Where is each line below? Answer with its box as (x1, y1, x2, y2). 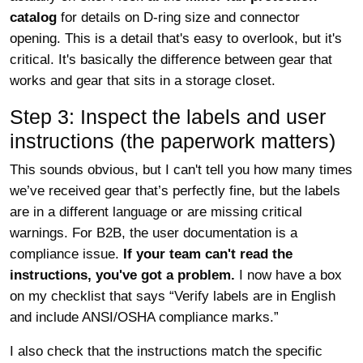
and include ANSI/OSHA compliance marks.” (10, 310, 279, 325)
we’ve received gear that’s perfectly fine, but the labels (10, 183, 340, 199)
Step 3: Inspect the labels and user (10, 105, 326, 128)
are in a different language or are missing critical (10, 204, 302, 220)
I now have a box (235, 267, 342, 283)
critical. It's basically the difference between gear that (10, 52, 332, 67)
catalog (10, 10, 57, 25)
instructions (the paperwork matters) (10, 130, 335, 152)
